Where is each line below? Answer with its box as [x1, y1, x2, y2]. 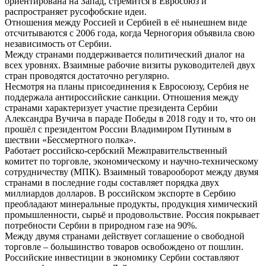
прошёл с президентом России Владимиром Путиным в [5, 123, 232, 134]
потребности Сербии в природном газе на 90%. [5, 220, 197, 230]
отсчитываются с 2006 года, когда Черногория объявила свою [5, 27, 255, 38]
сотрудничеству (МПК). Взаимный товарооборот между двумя [5, 166, 258, 177]
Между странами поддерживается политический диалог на [5, 49, 245, 59]
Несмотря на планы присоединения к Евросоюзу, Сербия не [5, 81, 249, 91]
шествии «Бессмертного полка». [5, 134, 136, 145]
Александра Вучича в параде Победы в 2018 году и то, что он [5, 113, 256, 123]
